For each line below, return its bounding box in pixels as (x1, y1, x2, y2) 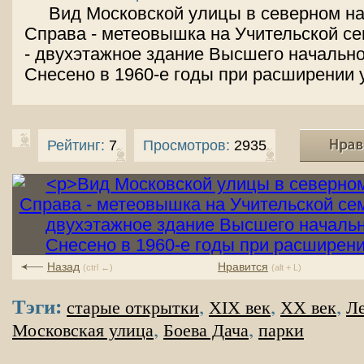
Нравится (218, 260, 268, 273)
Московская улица (12, 321, 154, 340)
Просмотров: (143, 137, 230, 154)
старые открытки (67, 298, 199, 318)
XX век (280, 298, 336, 318)
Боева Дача (163, 321, 249, 340)
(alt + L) (271, 262, 301, 272)
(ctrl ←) (83, 262, 113, 272)
